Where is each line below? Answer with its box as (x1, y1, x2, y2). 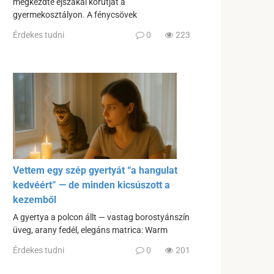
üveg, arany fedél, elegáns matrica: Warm (13, 224, 168, 235)
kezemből (13, 193, 56, 206)
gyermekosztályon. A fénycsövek (13, 9, 137, 20)
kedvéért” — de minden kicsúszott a (13, 179, 170, 191)
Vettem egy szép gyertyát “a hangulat (13, 164, 177, 176)
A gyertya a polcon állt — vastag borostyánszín (13, 212, 190, 223)
